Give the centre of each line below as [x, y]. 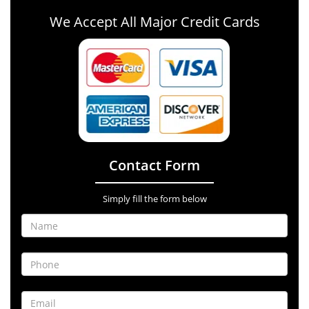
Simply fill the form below [154, 199]
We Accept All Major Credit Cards [154, 22]
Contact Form [154, 165]
